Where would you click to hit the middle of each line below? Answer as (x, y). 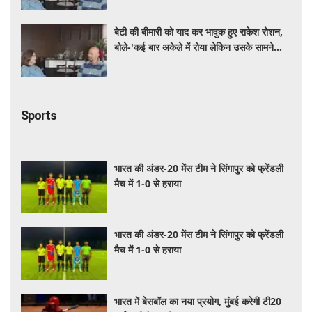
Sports (39, 115)
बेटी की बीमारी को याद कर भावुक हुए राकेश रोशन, (199, 32)
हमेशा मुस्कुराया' (142, 63)
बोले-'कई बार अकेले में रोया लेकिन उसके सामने (194, 47)
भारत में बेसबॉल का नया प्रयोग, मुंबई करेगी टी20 (198, 301)
